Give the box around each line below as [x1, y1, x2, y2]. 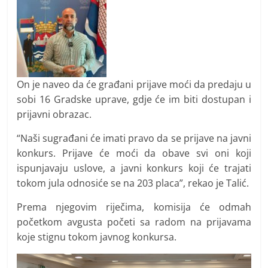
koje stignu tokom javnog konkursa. [17, 230, 177, 244]
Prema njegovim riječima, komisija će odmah [17, 200, 251, 214]
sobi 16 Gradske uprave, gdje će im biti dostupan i [17, 93, 251, 106]
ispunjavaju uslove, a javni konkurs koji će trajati [17, 162, 251, 175]
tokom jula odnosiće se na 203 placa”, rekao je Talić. [17, 176, 249, 190]
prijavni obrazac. [17, 108, 92, 121]
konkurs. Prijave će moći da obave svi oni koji [17, 147, 251, 160]
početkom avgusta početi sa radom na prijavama [17, 215, 251, 229]
